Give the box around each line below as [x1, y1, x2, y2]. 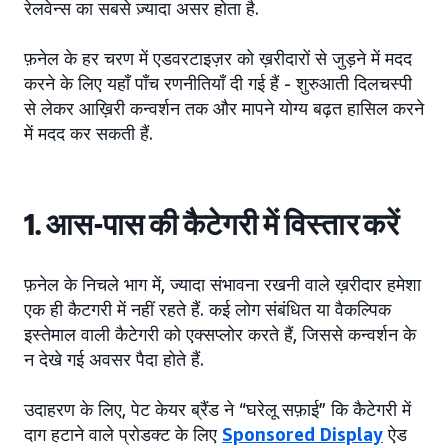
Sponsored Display [222, 423, 383, 446]
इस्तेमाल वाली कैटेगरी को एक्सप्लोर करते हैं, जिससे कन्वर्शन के [24, 323, 416, 346]
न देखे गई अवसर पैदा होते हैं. [24, 348, 204, 371]
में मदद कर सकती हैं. [24, 122, 153, 145]
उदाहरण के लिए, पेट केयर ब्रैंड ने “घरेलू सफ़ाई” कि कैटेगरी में [24, 398, 411, 421]
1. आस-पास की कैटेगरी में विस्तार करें [24, 207, 399, 244]
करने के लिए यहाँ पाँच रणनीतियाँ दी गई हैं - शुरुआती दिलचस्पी [24, 72, 412, 95]
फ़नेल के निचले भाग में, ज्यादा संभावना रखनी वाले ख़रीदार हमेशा [24, 273, 421, 296]
